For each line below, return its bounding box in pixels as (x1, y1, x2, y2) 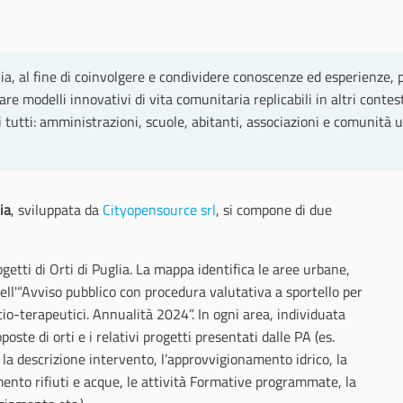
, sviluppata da (11, 199, 103, 220)
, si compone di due (216, 199, 332, 220)
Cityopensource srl (103, 199, 216, 220)
